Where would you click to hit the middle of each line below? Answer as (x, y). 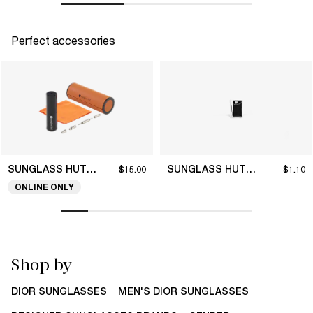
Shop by (42, 264)
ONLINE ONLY (44, 187)
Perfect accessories (63, 41)
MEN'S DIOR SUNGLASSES (183, 291)
